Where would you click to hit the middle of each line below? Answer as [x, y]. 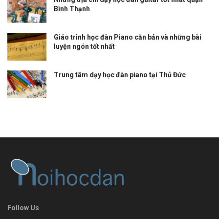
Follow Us [23, 208]
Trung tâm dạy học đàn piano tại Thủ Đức [120, 75]
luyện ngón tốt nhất [84, 46]
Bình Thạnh [72, 9]
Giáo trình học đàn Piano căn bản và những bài [128, 37]
